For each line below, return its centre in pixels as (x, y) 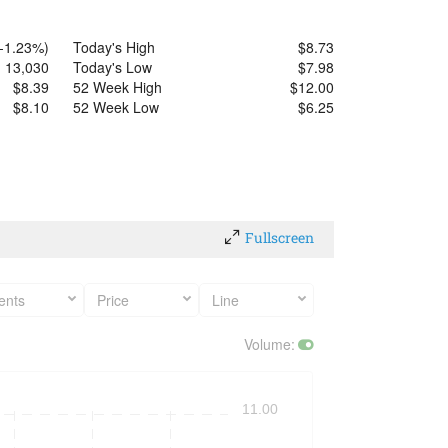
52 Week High (117, 87)
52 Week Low (116, 107)
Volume (267, 344)
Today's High (114, 47)
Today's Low (112, 67)
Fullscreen (279, 237)
